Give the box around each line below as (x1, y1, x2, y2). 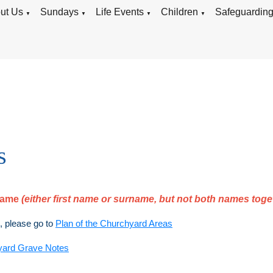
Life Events (96, 7, 144, 17)
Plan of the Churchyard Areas (55, 218, 172, 229)
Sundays (40, 7, 79, 17)
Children (161, 7, 199, 17)
